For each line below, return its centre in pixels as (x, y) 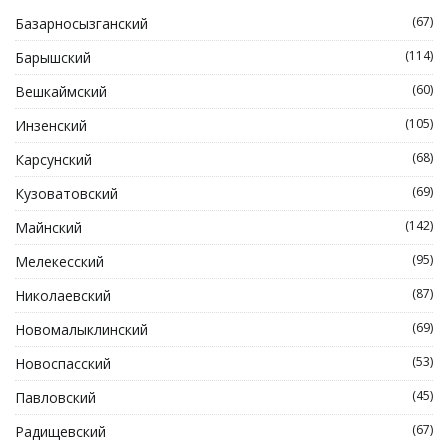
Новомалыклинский (81, 329)
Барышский (53, 57)
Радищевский (60, 431)
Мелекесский (59, 261)
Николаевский (63, 295)
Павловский (55, 397)
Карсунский (53, 159)
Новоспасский (63, 363)
